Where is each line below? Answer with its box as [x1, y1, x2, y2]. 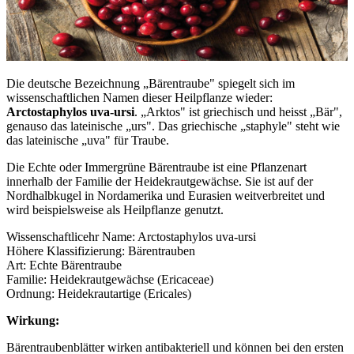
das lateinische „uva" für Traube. [6, 133, 169, 147]
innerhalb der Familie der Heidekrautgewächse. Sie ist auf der [6, 174, 313, 188]
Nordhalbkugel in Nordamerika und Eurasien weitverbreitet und [6, 188, 325, 202]
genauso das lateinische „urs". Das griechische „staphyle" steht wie [6, 119, 340, 133]
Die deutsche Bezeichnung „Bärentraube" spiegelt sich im [6, 76, 295, 90]
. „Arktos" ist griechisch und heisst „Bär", [134, 104, 342, 119]
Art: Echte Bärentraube [6, 258, 122, 272]
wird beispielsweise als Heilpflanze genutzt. [6, 202, 224, 217]
